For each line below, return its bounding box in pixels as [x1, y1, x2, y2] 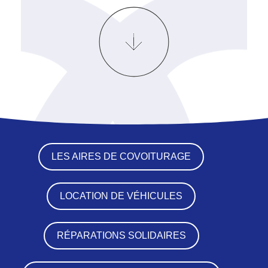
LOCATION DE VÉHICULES [60, 190, 182, 201]
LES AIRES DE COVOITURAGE [51, 151, 191, 162]
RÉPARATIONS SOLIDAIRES [56, 230, 186, 240]
